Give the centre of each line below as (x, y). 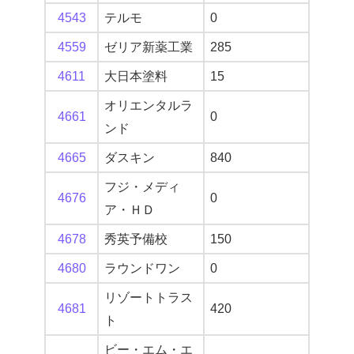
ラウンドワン (142, 269)
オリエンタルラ (149, 106)
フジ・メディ (142, 187)
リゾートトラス (149, 298)
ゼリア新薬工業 (149, 47)
